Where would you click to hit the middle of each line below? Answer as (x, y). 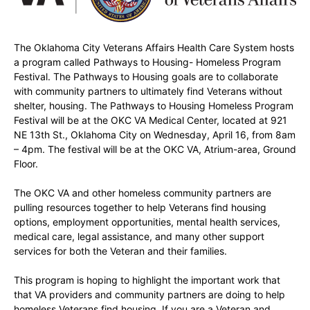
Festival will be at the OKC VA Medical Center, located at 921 (151, 120)
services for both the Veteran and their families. (120, 250)
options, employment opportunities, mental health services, (147, 221)
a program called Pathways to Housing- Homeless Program (147, 62)
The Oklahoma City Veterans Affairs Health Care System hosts (154, 47)
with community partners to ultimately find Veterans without (148, 91)
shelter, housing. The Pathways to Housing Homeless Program (154, 105)
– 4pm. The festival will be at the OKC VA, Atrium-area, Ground (155, 149)
